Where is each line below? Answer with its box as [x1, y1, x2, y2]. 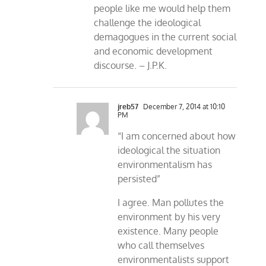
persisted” [118, 173, 161, 185]
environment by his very [118, 211, 221, 223]
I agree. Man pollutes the [118, 197, 224, 209]
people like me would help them [94, 2, 231, 15]
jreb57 [118, 102, 139, 112]
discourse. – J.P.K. [94, 59, 167, 72]
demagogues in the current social [94, 31, 237, 43]
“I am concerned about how [118, 130, 236, 142]
